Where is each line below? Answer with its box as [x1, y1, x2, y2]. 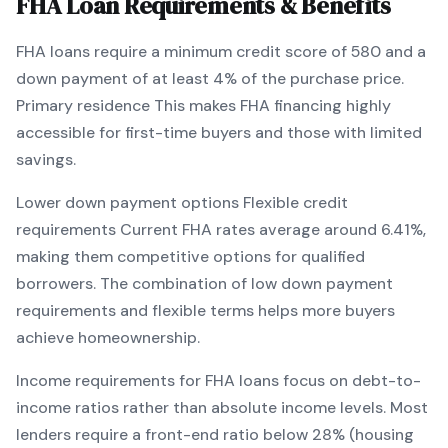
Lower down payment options [16, 192, 239, 213]
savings [16, 149, 73, 170]
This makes [150, 95, 240, 116]
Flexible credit [243, 192, 348, 213]
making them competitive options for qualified [16, 246, 365, 267]
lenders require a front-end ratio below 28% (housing [16, 424, 414, 445]
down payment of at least [16, 68, 213, 89]
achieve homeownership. [16, 327, 200, 348]
